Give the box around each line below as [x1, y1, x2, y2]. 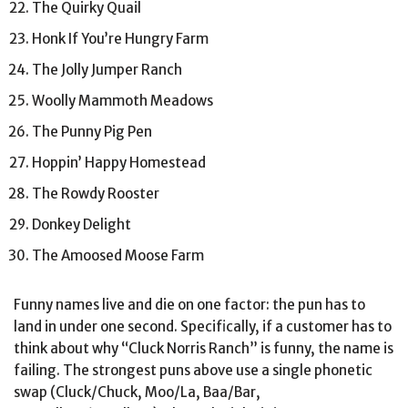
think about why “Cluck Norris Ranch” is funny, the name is [14, 339, 393, 357]
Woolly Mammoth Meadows [32, 91, 213, 109]
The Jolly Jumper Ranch [32, 60, 182, 78]
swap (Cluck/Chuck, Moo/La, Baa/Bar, [14, 382, 260, 401]
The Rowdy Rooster [32, 184, 159, 202]
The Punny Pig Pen [32, 122, 152, 140]
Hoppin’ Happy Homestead [32, 153, 206, 171]
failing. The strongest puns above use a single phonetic [14, 361, 372, 379]
